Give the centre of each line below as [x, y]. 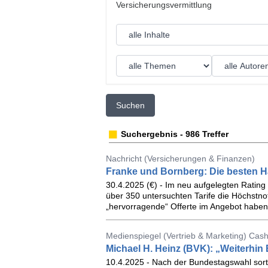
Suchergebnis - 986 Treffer [174, 134]
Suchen [130, 105]
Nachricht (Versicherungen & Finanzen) [180, 159]
